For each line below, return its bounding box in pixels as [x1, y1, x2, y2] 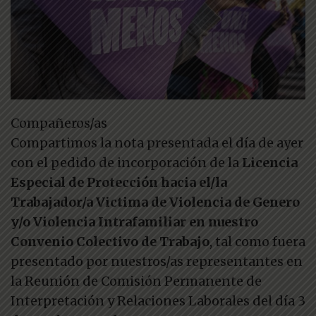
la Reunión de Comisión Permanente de [11, 273, 262, 289]
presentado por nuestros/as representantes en [11, 253, 303, 269]
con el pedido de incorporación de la [11, 154, 242, 171]
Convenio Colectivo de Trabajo [11, 233, 209, 250]
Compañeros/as [11, 115, 107, 131]
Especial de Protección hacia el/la [11, 174, 227, 190]
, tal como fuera [209, 233, 305, 250]
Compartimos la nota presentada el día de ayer [11, 135, 303, 151]
